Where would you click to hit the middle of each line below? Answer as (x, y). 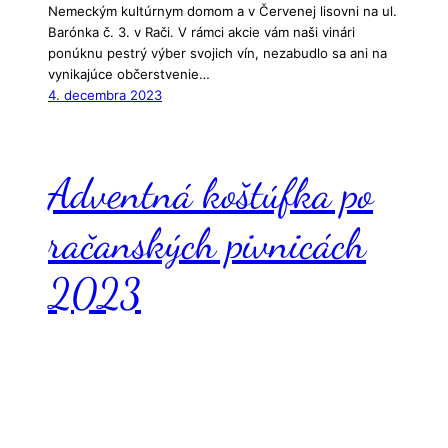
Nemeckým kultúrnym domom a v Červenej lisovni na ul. (222, 10)
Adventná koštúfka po (210, 194)
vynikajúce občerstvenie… (129, 73)
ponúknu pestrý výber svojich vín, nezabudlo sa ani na (217, 52)
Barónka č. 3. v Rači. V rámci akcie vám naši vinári (201, 31)
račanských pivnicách (207, 244)
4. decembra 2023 (105, 94)
